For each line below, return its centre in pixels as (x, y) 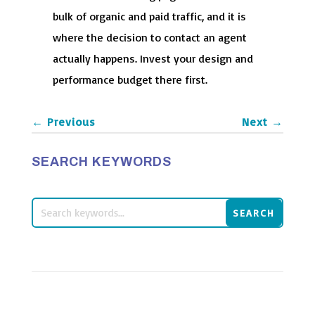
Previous (71, 121)
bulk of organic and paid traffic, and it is (149, 16)
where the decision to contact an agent (149, 37)
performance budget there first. (130, 79)
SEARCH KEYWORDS (101, 161)
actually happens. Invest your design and (153, 58)
